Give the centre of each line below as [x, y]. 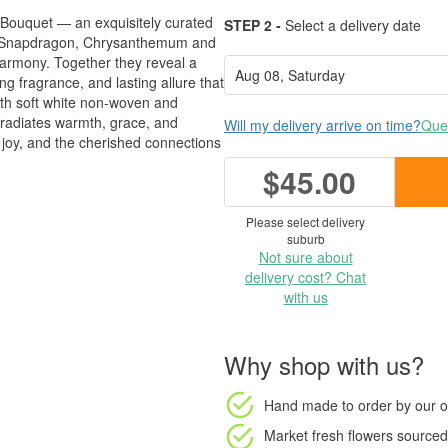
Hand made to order [328, 404]
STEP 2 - [252, 25]
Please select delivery [305, 221]
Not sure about [305, 257]
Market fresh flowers [328, 434]
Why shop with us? [324, 364]
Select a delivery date [351, 25]
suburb [305, 238]
